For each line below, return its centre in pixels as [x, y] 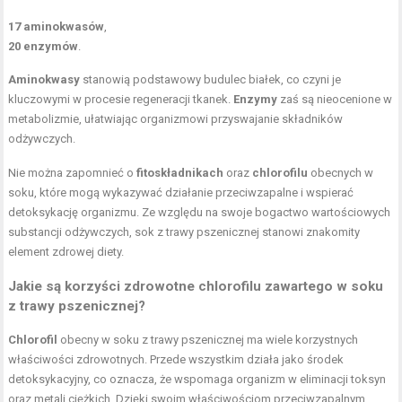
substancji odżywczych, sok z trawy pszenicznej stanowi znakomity [184, 232]
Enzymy [256, 99]
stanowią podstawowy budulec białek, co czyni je [211, 79]
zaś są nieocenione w [335, 99]
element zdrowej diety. [66, 251]
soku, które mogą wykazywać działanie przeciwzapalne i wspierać [181, 192]
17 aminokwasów [57, 26]
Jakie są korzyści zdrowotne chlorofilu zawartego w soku [196, 286]
